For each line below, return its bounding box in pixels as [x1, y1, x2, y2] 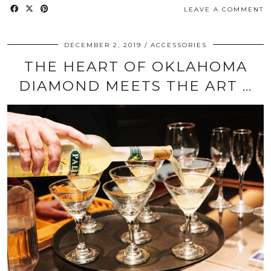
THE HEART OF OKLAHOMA [24, 57, 247, 75]
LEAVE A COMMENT [184, 5, 264, 13]
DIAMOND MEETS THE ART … [19, 77, 252, 94]
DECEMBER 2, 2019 [64, 41, 142, 49]
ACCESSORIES [151, 41, 207, 49]
